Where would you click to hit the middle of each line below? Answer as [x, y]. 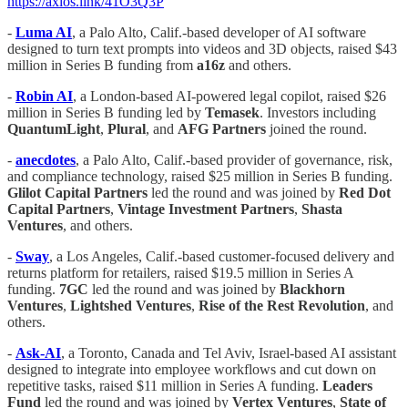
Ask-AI [38, 353]
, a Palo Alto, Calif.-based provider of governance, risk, [234, 160]
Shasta [322, 209]
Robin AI [44, 97]
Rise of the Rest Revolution [282, 306]
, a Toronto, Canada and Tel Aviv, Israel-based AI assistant [229, 353]
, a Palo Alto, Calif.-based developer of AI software [219, 33]
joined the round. [316, 129]
